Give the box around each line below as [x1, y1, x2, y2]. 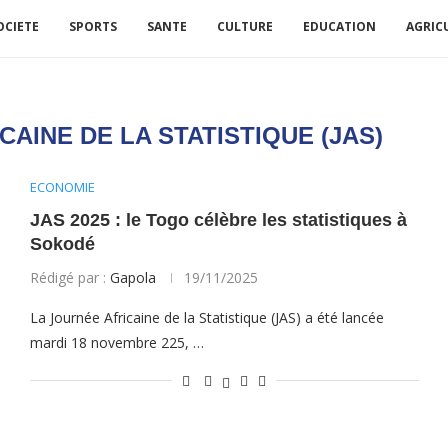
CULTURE [217, 18, 273, 35]
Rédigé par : [29, 268, 110, 287]
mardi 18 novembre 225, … [29, 333, 204, 352]
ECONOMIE [29, 178, 95, 196]
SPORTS [69, 18, 117, 35]
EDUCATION [303, 18, 376, 35]
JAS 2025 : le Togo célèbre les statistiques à [29, 210, 407, 230]
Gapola [109, 268, 156, 287]
